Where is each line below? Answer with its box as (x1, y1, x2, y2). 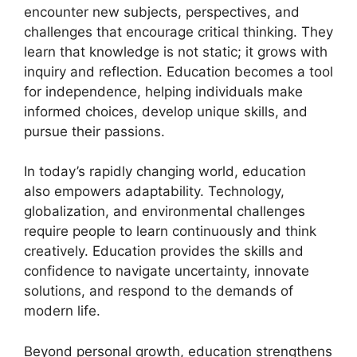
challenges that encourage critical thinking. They (24, 23, 333, 40)
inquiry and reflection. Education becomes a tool (24, 63, 333, 80)
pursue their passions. (24, 123, 165, 139)
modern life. (24, 303, 100, 319)
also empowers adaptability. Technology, (24, 183, 284, 199)
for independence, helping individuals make (24, 83, 303, 100)
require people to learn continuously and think (24, 223, 316, 239)
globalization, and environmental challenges (24, 203, 305, 219)
